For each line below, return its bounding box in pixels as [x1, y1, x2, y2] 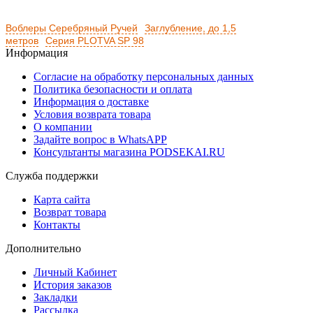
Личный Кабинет [34, 265, 117, 278]
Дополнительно [6, 242, 81, 254]
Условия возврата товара [34, 108, 151, 120]
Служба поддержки [6, 169, 99, 182]
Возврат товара [34, 205, 106, 218]
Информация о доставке [34, 95, 149, 108]
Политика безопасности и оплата [34, 82, 192, 95]
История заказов [34, 278, 112, 291]
